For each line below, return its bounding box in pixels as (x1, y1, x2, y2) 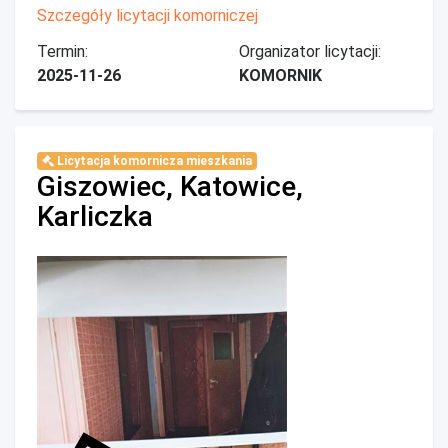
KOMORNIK (239, 66, 322, 85)
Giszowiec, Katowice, (37, 170, 303, 203)
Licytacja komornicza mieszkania (53, 154, 252, 168)
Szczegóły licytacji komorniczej (37, 6, 258, 25)
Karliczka (37, 200, 153, 233)
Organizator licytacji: (239, 42, 381, 61)
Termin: (37, 42, 88, 61)
